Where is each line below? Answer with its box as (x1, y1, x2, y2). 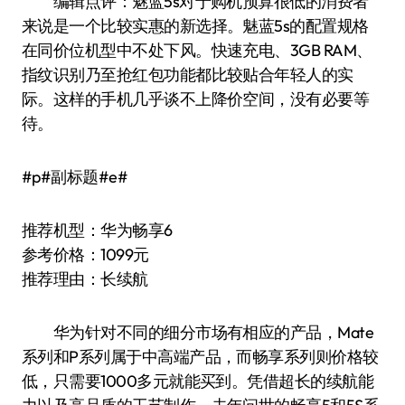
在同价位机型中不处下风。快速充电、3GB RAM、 (22, 40, 372, 61)
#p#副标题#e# (22, 166, 128, 187)
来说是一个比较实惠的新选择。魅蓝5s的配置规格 (22, 15, 369, 36)
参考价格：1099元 (22, 244, 149, 265)
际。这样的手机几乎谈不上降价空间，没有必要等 (22, 89, 370, 109)
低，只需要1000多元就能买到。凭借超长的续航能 (22, 371, 374, 391)
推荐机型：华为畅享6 (22, 220, 173, 240)
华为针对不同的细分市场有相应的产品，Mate (22, 322, 374, 343)
